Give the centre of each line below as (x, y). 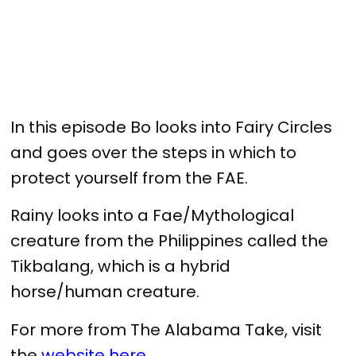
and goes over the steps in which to (154, 152)
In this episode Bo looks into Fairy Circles (172, 127)
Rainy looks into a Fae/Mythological (153, 216)
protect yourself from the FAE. (130, 178)
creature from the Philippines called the (170, 241)
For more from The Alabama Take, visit (166, 329)
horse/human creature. (105, 292)
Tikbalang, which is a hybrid (121, 267)
